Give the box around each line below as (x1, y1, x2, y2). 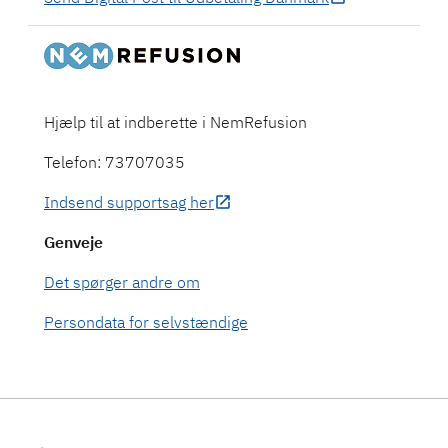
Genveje (44, 231, 103, 252)
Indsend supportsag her (44, 191, 214, 212)
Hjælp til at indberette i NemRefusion (44, 111, 307, 132)
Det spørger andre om (44, 271, 200, 292)
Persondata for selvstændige (44, 311, 248, 332)
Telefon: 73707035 (44, 151, 185, 172)
